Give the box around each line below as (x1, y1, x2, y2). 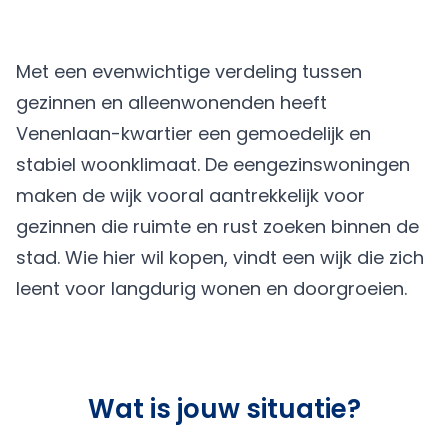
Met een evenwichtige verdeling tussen (16, 59, 362, 84)
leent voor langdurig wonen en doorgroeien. (16, 276, 407, 301)
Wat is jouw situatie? (87, 391, 361, 427)
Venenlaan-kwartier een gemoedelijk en (16, 121, 371, 146)
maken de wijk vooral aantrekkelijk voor (16, 183, 365, 208)
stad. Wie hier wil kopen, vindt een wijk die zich (16, 245, 424, 270)
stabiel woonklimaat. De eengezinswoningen (16, 152, 410, 177)
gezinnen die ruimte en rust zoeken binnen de (16, 214, 419, 239)
